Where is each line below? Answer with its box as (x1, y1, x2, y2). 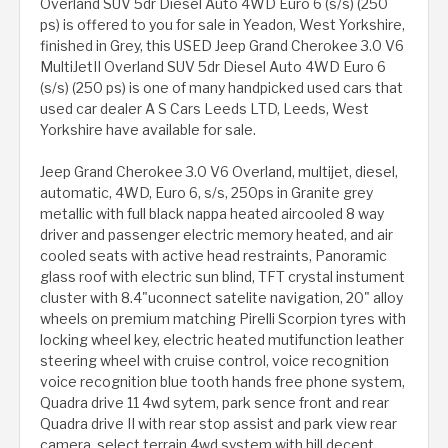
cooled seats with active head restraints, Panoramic (40, 247, 387, 265)
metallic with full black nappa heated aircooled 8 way (40, 205, 384, 223)
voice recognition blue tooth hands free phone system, (40, 373, 405, 391)
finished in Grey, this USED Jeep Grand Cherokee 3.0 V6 (40, 37, 404, 55)
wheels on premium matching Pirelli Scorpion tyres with (40, 310, 406, 328)
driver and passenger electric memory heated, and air (40, 226, 393, 244)
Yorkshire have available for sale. (40, 121, 256, 139)
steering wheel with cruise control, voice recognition (40, 352, 389, 370)
